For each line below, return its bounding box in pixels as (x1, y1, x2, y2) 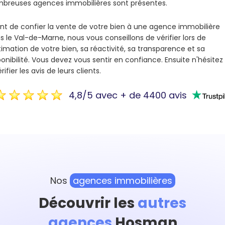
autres (138, 193, 186, 213)
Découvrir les (39, 193, 138, 213)
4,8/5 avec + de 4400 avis (68, 88, 187, 101)
